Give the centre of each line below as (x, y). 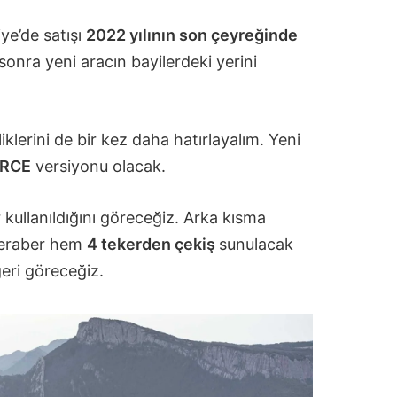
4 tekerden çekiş (152, 244)
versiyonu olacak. (98, 167)
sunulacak (256, 244)
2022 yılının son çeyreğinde (191, 35)
